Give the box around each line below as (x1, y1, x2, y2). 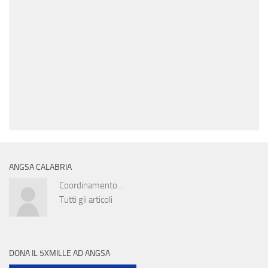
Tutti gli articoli (59, 194, 112, 205)
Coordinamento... (59, 179, 123, 191)
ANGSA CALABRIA (9, 162, 72, 172)
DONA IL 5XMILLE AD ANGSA (9, 248, 110, 258)
